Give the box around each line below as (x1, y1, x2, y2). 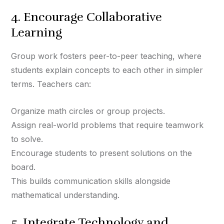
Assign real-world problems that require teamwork (11, 120, 203, 130)
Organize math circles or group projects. (11, 106, 165, 116)
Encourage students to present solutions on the (11, 148, 192, 158)
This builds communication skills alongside (11, 176, 170, 186)
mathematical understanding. (11, 190, 119, 200)
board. (11, 162, 35, 172)
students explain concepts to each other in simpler (11, 65, 203, 75)
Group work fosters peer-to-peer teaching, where (11, 51, 201, 61)
